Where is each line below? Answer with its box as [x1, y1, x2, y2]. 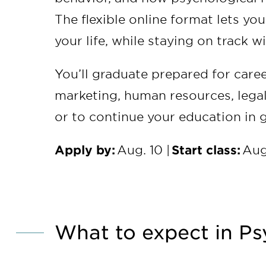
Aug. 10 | [117, 142, 172, 157]
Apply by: [55, 142, 117, 157]
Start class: [172, 142, 242, 157]
